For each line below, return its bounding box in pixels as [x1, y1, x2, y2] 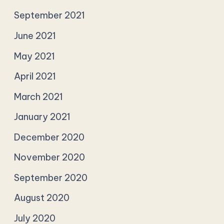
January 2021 [14, 111, 71, 123]
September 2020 [14, 171, 88, 183]
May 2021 [14, 50, 55, 62]
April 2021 [14, 70, 56, 82]
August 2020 [14, 192, 70, 204]
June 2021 [14, 30, 56, 42]
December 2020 [14, 131, 85, 143]
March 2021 [14, 90, 63, 102]
